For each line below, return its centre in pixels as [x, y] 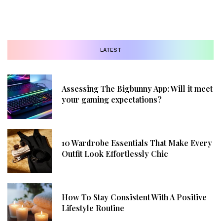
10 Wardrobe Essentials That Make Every [137, 143]
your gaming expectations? [112, 100]
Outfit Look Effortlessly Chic [115, 154]
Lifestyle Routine [93, 208]
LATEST [110, 50]
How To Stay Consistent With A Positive [134, 197]
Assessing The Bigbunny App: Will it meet [137, 89]
